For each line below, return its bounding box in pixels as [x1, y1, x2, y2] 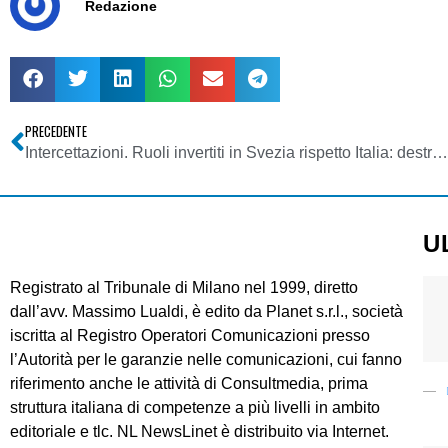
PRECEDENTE [25, 121, 87, 141]
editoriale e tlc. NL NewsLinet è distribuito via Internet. [10, 422, 389, 440]
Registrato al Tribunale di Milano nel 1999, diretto [10, 278, 358, 296]
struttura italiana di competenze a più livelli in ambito [10, 398, 380, 416]
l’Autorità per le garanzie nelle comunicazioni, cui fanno [10, 350, 402, 368]
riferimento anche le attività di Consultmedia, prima [10, 374, 368, 392]
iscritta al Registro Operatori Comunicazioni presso [10, 326, 370, 344]
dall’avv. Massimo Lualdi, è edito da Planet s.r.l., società [10, 302, 403, 320]
